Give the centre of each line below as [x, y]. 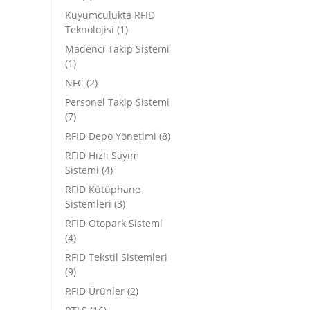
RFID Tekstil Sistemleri [117, 257]
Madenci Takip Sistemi [118, 49]
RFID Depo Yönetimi [111, 136]
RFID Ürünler [95, 291]
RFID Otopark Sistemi [114, 224]
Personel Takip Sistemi [118, 102]
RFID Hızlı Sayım [102, 156]
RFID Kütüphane [103, 190]
